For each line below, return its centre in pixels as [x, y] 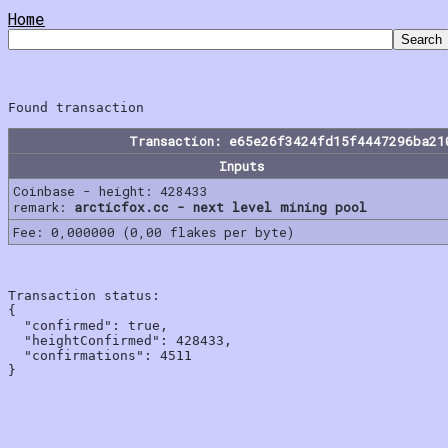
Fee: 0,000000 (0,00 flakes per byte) [153, 231]
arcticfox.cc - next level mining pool [220, 206]
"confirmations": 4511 [100, 355]
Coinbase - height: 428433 [110, 190]
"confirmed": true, [88, 325]
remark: [43, 206]
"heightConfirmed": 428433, [120, 340]
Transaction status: [84, 295]
